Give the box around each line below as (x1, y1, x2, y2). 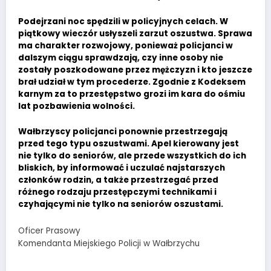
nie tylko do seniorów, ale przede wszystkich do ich (18, 150, 246, 162)
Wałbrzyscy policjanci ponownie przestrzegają (18, 126, 227, 138)
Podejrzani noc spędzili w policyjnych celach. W (18, 15, 228, 27)
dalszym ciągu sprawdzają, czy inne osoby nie (18, 51, 223, 64)
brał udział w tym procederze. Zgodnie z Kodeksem (18, 76, 246, 88)
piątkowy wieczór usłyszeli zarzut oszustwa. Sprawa (18, 27, 252, 39)
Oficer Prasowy (18, 224, 80, 237)
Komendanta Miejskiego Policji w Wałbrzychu (18, 237, 200, 249)
